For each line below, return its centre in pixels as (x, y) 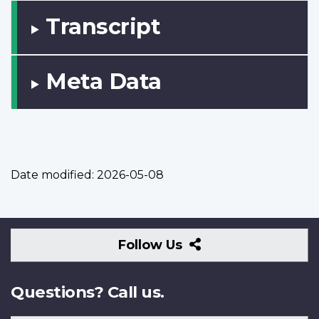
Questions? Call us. (88, 292)
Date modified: (52, 174)
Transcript (103, 26)
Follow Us (152, 245)
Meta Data (104, 81)
